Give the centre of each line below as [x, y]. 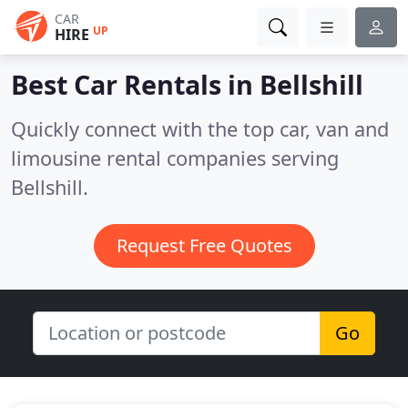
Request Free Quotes [204, 245]
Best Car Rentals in [135, 84]
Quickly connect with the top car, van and [200, 129]
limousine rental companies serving [175, 158]
